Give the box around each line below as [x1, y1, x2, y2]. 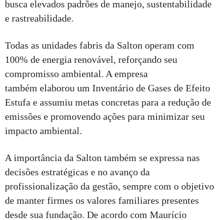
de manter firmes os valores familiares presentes [5, 194, 199, 206]
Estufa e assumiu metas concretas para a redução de [5, 96, 211, 108]
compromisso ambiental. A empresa [5, 68, 148, 79]
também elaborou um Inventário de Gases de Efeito [5, 82, 210, 93]
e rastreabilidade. [5, 12, 74, 24]
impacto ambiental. [5, 125, 82, 136]
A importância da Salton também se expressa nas [5, 152, 200, 163]
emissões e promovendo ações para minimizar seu [5, 110, 205, 122]
